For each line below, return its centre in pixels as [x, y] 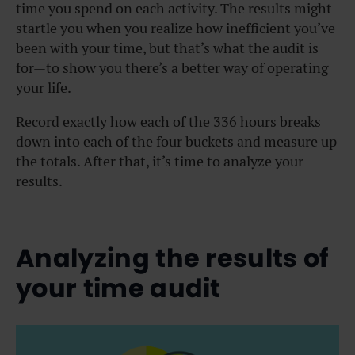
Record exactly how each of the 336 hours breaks [168, 121]
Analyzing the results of [173, 258]
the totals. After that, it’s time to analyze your [160, 161]
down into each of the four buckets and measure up [176, 141]
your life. [44, 87]
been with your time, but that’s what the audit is [167, 48]
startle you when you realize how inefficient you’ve [176, 28]
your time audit [118, 288]
